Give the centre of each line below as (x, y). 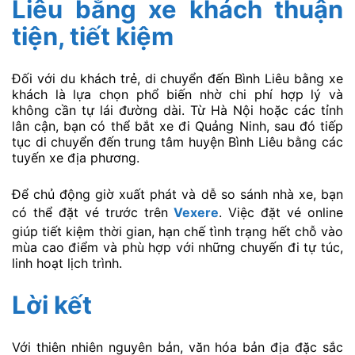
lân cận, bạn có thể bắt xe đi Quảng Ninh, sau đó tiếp (177, 126)
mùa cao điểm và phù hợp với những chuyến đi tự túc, (177, 247)
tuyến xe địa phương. (76, 158)
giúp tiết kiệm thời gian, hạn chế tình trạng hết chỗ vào (177, 231)
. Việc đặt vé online (281, 212)
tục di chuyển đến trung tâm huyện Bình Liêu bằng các (177, 142)
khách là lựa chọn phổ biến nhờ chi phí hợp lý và (177, 95)
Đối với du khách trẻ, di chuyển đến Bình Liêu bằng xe (177, 79)
